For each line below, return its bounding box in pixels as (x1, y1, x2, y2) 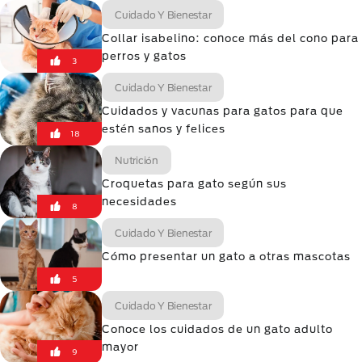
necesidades (102, 195, 177, 208)
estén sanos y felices (102, 122, 228, 135)
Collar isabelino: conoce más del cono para (102, 32, 359, 44)
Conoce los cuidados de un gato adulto (102, 322, 333, 335)
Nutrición (115, 154, 158, 166)
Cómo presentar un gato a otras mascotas (102, 250, 351, 263)
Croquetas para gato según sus (102, 177, 287, 190)
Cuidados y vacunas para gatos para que (102, 104, 343, 117)
